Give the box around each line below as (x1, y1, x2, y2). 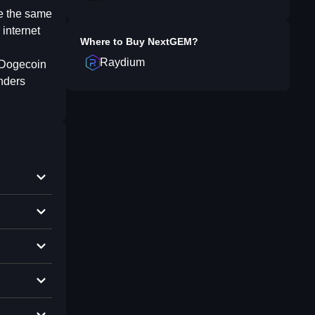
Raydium (100, 56, 145, 68)
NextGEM (148, 36, 192, 47)
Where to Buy (80, 36, 148, 47)
